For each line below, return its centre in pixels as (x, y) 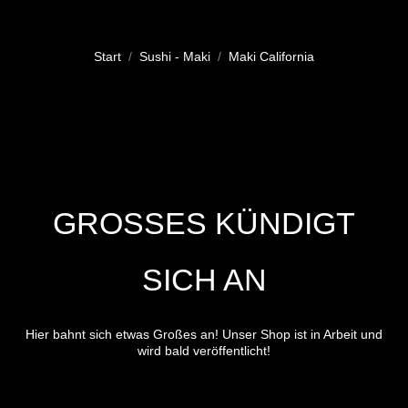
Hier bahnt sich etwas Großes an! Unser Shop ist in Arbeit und (204, 334)
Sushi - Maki (175, 56)
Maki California (271, 56)
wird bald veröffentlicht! (204, 351)
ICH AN (193, 280)
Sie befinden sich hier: (158, 45)
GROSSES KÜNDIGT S (204, 223)
